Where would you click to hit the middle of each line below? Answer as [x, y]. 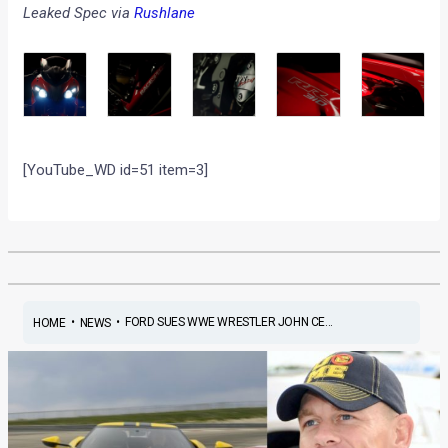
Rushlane [165, 13]
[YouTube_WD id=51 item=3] [116, 169]
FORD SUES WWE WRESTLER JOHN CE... [228, 322]
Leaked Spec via [79, 13]
